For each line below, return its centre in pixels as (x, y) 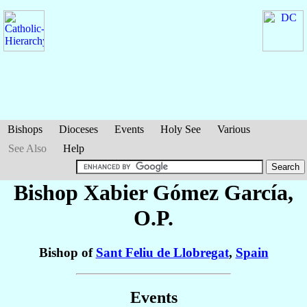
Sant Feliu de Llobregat (162, 253)
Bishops (25, 129)
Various (234, 129)
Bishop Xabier (83, 193)
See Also (27, 148)
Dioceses (78, 129)
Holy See (181, 129)
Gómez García (220, 193)
